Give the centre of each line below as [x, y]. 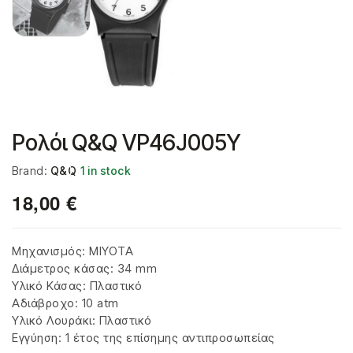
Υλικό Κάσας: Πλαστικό [77, 286]
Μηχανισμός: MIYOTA [72, 251]
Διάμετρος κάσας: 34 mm [84, 268]
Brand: [31, 171]
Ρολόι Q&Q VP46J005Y [126, 143]
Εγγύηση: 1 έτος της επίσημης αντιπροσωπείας [143, 338]
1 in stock [106, 171]
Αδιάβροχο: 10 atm [65, 303]
